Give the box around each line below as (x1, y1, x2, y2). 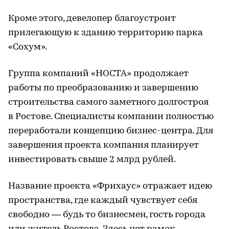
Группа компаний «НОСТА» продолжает (8, 68, 189, 79)
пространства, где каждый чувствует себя (8, 195, 197, 205)
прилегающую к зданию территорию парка (8, 28, 203, 38)
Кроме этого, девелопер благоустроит (8, 13, 176, 24)
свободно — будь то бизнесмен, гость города (8, 210, 205, 220)
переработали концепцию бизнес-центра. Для (8, 126, 213, 136)
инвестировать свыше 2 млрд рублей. (8, 154, 176, 165)
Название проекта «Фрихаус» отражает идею (8, 181, 212, 191)
